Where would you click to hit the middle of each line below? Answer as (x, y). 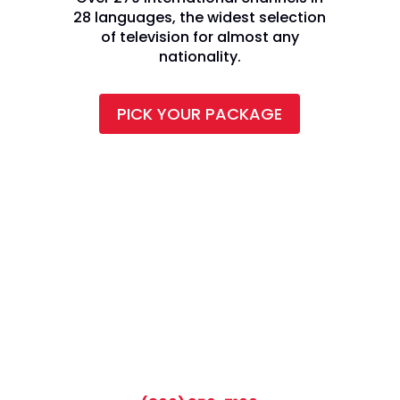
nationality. (200, 57)
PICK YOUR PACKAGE (200, 113)
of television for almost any (200, 37)
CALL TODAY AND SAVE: (173, 385)
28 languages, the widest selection (200, 18)
